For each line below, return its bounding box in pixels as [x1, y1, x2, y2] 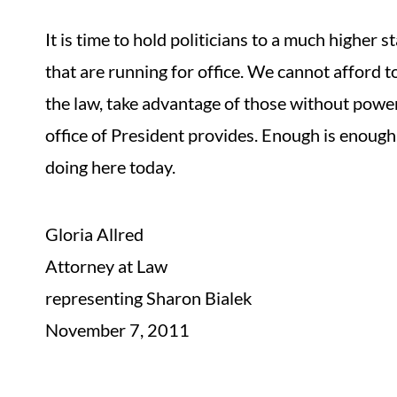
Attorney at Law [45, 255, 168, 276]
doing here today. [45, 156, 176, 177]
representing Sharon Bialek [45, 287, 253, 308]
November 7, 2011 [45, 319, 191, 340]
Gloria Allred [45, 223, 144, 245]
